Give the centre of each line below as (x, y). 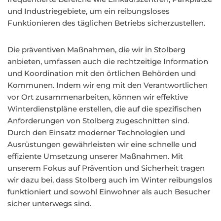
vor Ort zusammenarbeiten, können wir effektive (98, 97)
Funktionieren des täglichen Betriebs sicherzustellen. (106, 23)
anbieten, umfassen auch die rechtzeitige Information (108, 61)
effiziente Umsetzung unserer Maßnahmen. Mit (95, 156)
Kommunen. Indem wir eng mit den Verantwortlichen (108, 85)
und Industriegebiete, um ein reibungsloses (89, 11)
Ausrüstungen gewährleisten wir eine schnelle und (102, 144)
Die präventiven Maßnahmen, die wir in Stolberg (96, 50)
